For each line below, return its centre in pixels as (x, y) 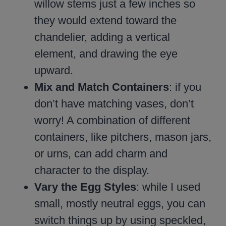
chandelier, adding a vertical (102, 37)
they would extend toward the (105, 21)
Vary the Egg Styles (85, 187)
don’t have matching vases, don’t (114, 104)
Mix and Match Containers (102, 87)
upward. (54, 71)
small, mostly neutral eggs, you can (120, 204)
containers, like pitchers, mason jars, (123, 137)
